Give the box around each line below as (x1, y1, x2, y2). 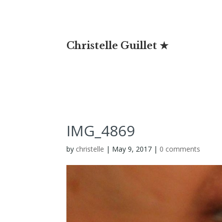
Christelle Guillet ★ (66, 39, 169, 52)
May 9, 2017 (112, 144, 152, 154)
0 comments (160, 144, 201, 154)
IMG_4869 (66, 120, 135, 141)
